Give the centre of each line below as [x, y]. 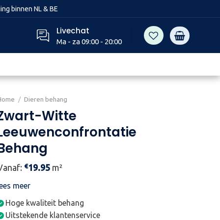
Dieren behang [46, 99]
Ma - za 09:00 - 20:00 [89, 42]
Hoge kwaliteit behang [45, 203]
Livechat [73, 30]
